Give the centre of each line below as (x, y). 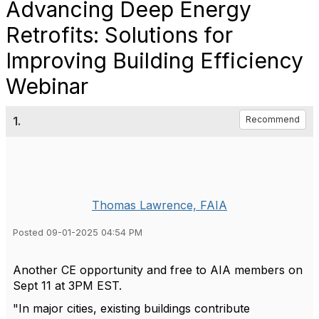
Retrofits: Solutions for (119, 35)
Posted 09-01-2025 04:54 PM (78, 232)
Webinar (47, 86)
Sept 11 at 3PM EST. (67, 286)
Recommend (273, 119)
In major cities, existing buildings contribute (134, 308)
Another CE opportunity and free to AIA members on (158, 270)
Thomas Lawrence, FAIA (159, 205)
